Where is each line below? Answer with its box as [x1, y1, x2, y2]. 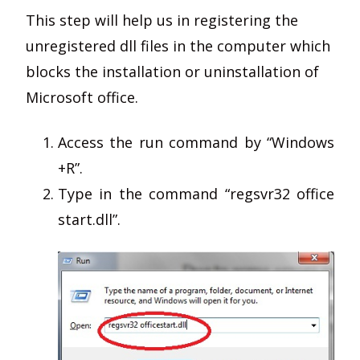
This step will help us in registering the [26, 10, 298, 30]
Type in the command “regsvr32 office [58, 184, 334, 203]
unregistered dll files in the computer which [26, 36, 330, 55]
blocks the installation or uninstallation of [26, 62, 319, 81]
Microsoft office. [26, 88, 138, 107]
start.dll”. [58, 210, 121, 229]
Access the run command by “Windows [58, 133, 334, 152]
